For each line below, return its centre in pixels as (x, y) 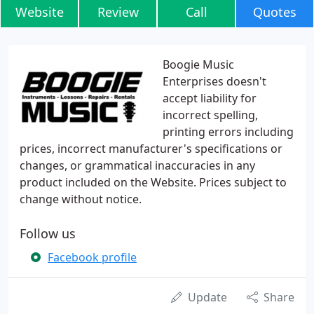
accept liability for (210, 98)
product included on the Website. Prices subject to (153, 182)
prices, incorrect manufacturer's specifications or (151, 149)
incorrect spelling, (210, 115)
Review (118, 12)
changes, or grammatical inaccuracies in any (137, 165)
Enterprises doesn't (214, 81)
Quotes (275, 12)
